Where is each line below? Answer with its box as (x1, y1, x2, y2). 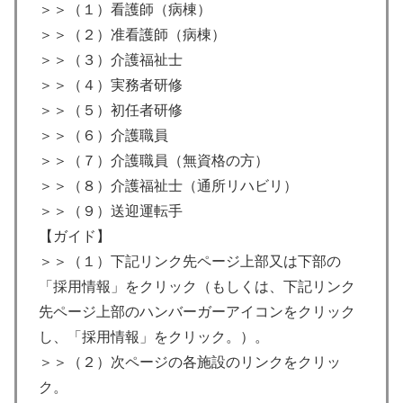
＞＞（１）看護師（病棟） (39, 2, 211, 18)
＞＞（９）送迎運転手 (39, 203, 183, 219)
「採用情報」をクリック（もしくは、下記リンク (39, 279, 355, 295)
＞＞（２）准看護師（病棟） (39, 27, 226, 43)
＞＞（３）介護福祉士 (39, 52, 183, 68)
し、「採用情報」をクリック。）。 (39, 329, 269, 345)
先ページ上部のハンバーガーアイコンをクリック (39, 304, 355, 320)
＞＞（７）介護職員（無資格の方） (39, 153, 269, 169)
